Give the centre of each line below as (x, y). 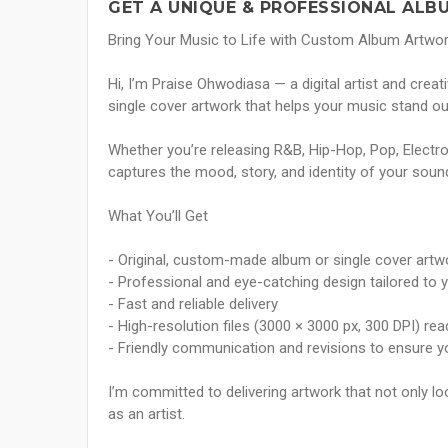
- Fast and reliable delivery (193, 304)
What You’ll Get (158, 216)
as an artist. (146, 414)
